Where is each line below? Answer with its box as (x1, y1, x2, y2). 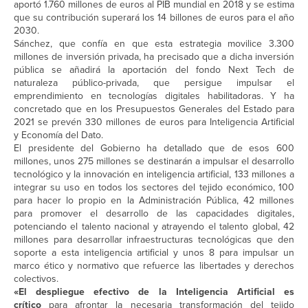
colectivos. (14, 272, 58, 287)
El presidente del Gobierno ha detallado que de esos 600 (14, 141, 294, 156)
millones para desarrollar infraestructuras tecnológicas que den (14, 232, 294, 247)
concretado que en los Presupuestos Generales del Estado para (14, 102, 294, 117)
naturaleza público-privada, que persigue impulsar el (14, 76, 294, 91)
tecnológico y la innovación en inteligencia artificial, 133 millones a (14, 167, 294, 182)
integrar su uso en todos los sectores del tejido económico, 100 (14, 180, 294, 195)
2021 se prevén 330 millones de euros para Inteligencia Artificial (14, 115, 294, 130)
